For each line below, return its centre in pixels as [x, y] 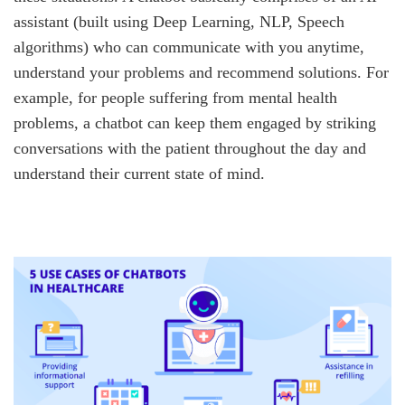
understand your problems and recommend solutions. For [201, 73]
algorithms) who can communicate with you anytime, [189, 47]
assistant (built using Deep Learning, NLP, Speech [179, 22]
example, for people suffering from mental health [175, 98]
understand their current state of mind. [139, 174]
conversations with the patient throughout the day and [190, 149]
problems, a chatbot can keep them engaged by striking [195, 123]
